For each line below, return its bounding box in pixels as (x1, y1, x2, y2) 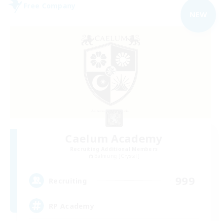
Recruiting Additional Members (70, 145, 158, 152)
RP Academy (49, 201, 94, 211)
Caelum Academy (65, 130, 163, 146)
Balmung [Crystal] (94, 152, 140, 159)
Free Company (24, 1, 76, 11)
